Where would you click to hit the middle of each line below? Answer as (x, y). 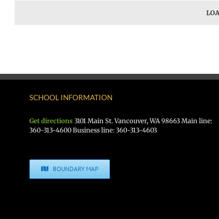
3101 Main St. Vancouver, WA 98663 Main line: (142, 121)
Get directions (51, 121)
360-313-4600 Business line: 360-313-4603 (93, 130)
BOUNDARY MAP (76, 169)
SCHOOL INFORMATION (71, 97)
